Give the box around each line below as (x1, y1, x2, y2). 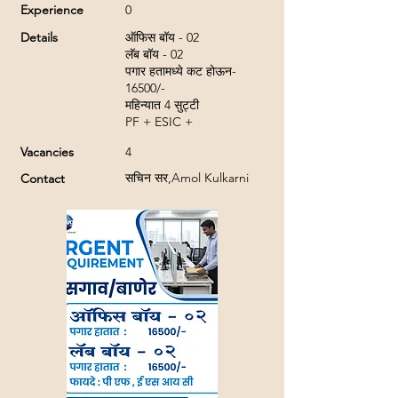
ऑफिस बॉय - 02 (125, 29, 199, 45)
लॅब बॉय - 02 (125, 46, 183, 62)
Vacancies (20, 144, 74, 160)
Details (20, 29, 58, 45)
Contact (20, 171, 65, 187)
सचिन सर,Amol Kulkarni (125, 170, 249, 186)
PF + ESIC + (125, 114, 193, 130)
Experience (20, 2, 84, 18)
